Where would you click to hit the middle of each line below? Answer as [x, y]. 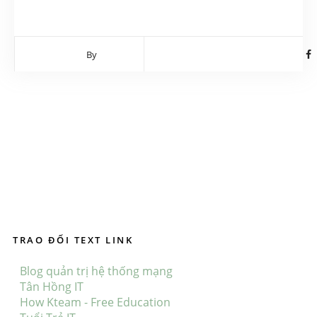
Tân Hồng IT [52, 287]
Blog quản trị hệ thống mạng [96, 271]
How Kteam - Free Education [95, 302]
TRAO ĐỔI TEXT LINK [73, 240]
